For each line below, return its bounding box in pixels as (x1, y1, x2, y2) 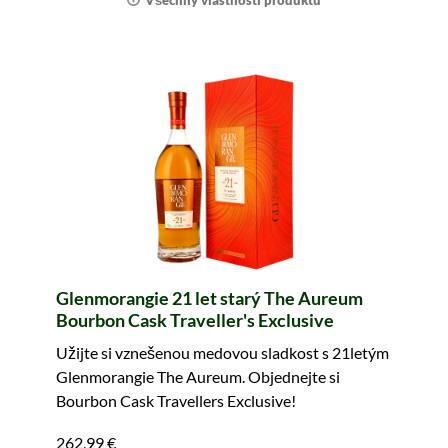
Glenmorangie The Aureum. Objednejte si (56, 367, 340, 386)
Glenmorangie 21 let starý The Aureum (56, 287, 363, 309)
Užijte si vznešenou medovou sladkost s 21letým (56, 343, 389, 362)
